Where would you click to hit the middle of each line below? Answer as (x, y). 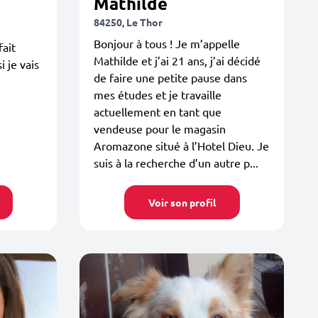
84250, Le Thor (128, 22)
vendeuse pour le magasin (160, 128)
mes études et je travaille (158, 94)
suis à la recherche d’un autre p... (176, 163)
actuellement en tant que (158, 111)
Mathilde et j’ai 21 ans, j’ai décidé (177, 60)
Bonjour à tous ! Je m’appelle (167, 43)
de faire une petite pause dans (170, 77)
